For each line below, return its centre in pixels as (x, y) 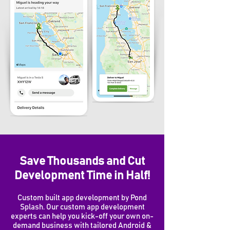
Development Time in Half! (82, 176)
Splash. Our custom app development (82, 207)
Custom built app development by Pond (82, 198)
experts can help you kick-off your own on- (82, 216)
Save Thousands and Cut (82, 161)
